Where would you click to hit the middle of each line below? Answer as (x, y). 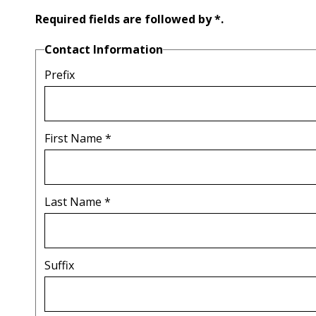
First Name (75, 139)
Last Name (74, 202)
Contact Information (104, 50)
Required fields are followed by (125, 19)
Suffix (59, 266)
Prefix (60, 75)
